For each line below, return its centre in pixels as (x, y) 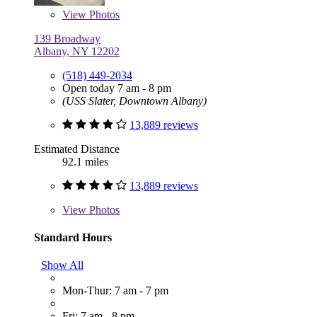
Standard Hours (73, 238)
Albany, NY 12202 (77, 51)
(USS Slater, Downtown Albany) (134, 100)
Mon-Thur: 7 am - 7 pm (115, 291)
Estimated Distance (77, 149)
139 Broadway (67, 38)
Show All (62, 265)
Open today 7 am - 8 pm (117, 88)
